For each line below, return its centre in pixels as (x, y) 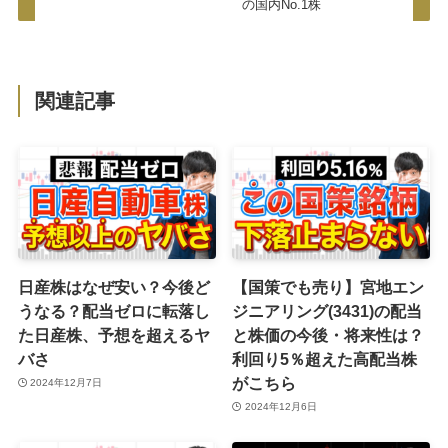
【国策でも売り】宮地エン (328, 286)
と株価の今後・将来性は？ (328, 334)
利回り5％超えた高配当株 (325, 358)
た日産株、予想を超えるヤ (113, 334)
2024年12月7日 (66, 383)
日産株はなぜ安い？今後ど (113, 286)
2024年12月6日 (280, 407)
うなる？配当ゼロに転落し (113, 310)
